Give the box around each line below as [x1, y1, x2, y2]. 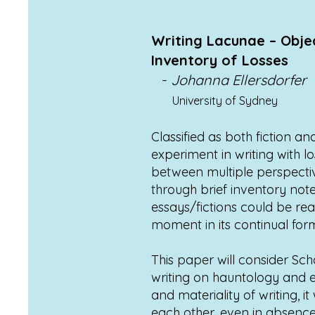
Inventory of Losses [151, 51, 288, 69]
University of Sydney [172, 94, 278, 108]
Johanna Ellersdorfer [171, 71, 307, 89]
